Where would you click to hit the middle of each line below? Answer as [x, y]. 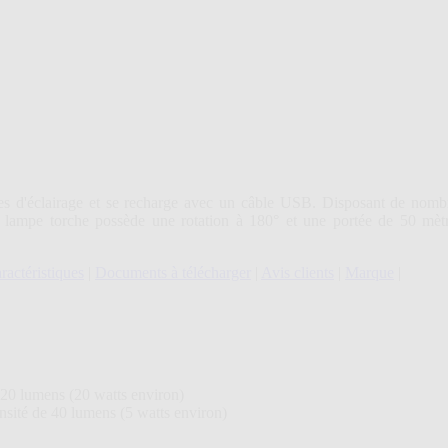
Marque [369, 273]
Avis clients [297, 273]
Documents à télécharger [173, 273]
